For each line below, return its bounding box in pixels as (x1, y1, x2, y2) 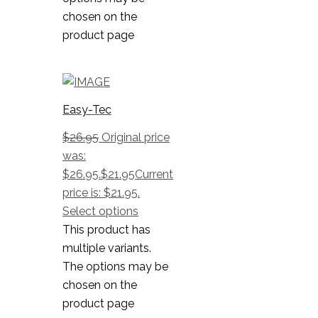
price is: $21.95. (62, 186, 140, 200)
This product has (62, 223, 150, 237)
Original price (102, 131, 170, 145)
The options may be (62, 260, 168, 274)
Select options (62, 204, 138, 219)
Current (135, 168, 173, 182)
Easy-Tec (62, 102, 111, 116)
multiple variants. (62, 241, 151, 256)
